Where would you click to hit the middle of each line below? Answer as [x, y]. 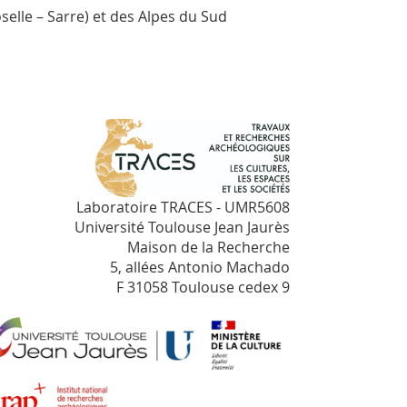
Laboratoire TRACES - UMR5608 [183, 208]
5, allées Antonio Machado [200, 268]
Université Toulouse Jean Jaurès [182, 228]
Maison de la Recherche [208, 248]
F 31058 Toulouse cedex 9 [203, 288]
